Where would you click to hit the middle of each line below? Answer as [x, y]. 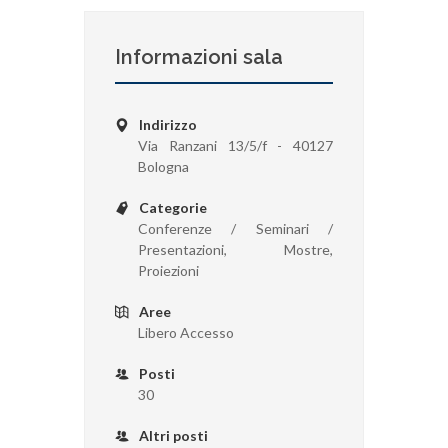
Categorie [171, 207]
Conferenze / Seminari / [235, 228]
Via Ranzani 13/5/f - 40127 [235, 145]
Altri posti [172, 435]
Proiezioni [168, 270]
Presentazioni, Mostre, [235, 249]
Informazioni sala [199, 56]
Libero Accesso [186, 332]
